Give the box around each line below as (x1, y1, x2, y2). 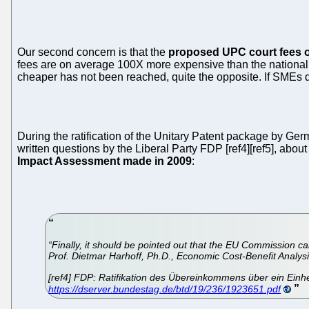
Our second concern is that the (17, 46, 168, 59)
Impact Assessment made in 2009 (17, 155, 192, 168)
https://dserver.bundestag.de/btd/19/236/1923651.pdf (48, 283, 281, 295)
